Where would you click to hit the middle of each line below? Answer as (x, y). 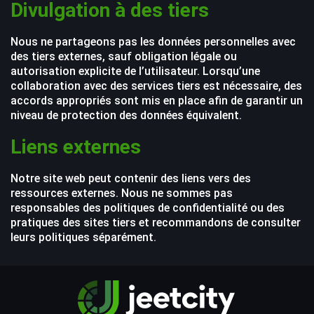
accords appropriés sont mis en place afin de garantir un (157, 101)
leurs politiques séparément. (83, 237)
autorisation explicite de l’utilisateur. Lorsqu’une (135, 71)
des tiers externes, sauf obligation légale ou (124, 56)
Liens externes (76, 147)
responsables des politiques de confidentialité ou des (148, 208)
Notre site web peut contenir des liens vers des (131, 178)
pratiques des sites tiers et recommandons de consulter (156, 223)
